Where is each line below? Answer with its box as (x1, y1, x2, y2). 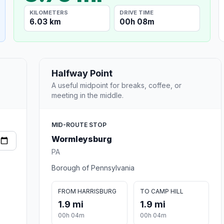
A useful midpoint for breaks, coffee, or (51, 80, 181, 89)
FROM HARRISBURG (58, 187, 116, 195)
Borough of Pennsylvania (51, 163, 134, 172)
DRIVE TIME (119, 8, 154, 16)
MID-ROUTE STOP (51, 120, 106, 128)
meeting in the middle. (51, 90, 123, 99)
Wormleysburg (51, 133, 112, 144)
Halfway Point (51, 67, 112, 78)
